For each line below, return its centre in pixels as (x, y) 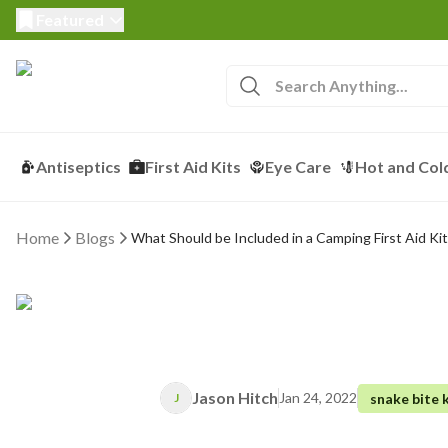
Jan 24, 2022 (318, 397)
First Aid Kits (193, 166)
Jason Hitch (235, 397)
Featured (70, 19)
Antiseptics (78, 166)
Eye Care (298, 166)
